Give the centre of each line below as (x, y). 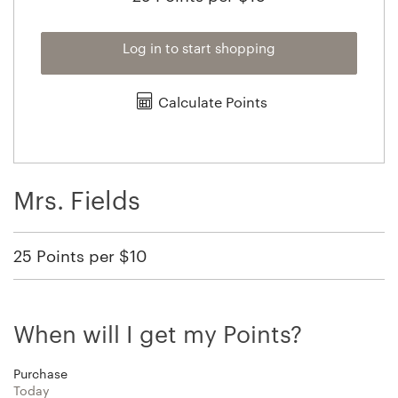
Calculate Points (212, 101)
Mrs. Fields (77, 199)
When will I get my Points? (158, 333)
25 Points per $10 (80, 255)
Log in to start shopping (199, 48)
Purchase (40, 373)
